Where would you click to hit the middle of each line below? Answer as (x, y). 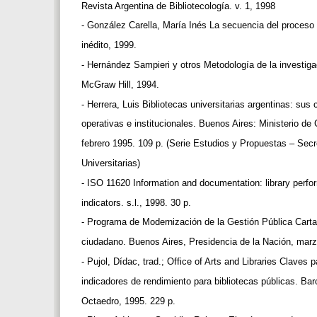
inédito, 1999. (110, 45)
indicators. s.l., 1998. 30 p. (138, 202)
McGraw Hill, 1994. (122, 84)
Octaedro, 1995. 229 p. (130, 301)
